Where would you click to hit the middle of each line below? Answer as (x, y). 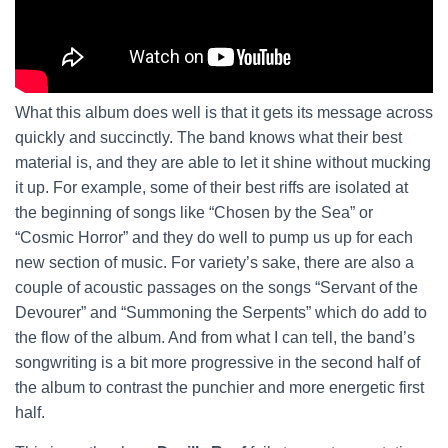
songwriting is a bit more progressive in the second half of (217, 362)
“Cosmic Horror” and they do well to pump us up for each (214, 237)
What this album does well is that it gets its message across (224, 112)
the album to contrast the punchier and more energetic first (219, 387)
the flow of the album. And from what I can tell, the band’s (215, 337)
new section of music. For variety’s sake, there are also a (214, 262)
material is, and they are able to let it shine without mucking (223, 162)
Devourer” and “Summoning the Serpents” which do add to (221, 312)
